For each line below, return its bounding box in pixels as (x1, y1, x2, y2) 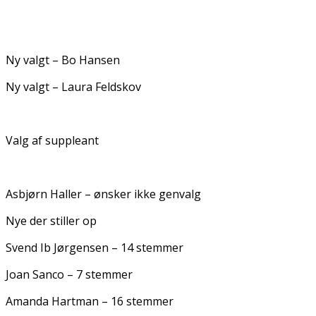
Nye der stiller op (6, 212, 97, 229)
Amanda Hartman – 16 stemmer (6, 293, 174, 309)
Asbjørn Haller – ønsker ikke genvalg (6, 186, 201, 202)
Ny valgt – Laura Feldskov (6, 78, 141, 95)
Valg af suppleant (6, 132, 99, 148)
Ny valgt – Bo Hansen (6, 51, 120, 68)
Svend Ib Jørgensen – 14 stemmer (6, 239, 183, 255)
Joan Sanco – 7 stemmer (6, 266, 133, 282)
